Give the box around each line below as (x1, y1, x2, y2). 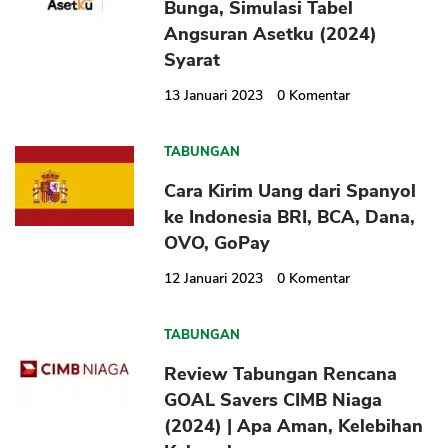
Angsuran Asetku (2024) (164, 22, 378, 47)
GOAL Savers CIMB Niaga (164, 388, 383, 413)
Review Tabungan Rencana (164, 362, 398, 387)
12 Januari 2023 (164, 269, 264, 289)
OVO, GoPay (164, 231, 271, 256)
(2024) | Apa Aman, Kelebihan (164, 414, 424, 439)
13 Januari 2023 (164, 86, 264, 106)
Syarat (164, 48, 221, 73)
